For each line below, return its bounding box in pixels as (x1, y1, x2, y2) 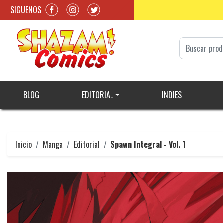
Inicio (15, 138, 32, 151)
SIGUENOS (10, 3, 41, 16)
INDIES (161, 89, 182, 101)
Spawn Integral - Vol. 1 (111, 138, 186, 151)
